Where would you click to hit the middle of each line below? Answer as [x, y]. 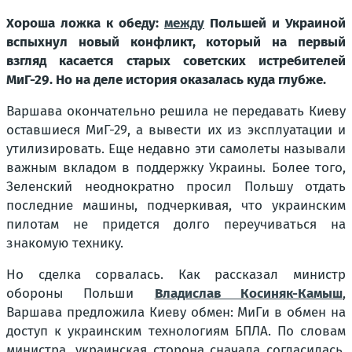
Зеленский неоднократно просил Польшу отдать [176, 186]
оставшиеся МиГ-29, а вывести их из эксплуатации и [176, 130]
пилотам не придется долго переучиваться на [176, 224]
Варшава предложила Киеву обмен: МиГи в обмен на [176, 312]
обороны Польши [81, 293]
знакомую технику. [65, 243]
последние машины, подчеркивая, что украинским [176, 205]
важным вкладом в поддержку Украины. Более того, [176, 167]
